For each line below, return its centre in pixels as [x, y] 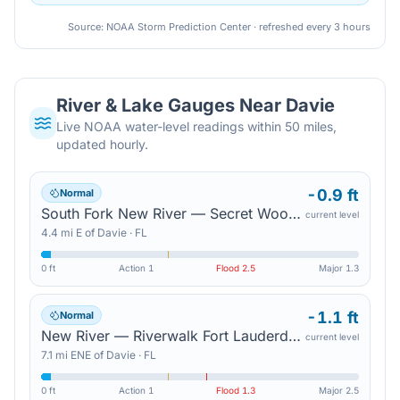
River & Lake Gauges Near [171, 105]
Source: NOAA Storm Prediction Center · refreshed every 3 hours [219, 27]
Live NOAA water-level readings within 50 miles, [197, 126]
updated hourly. [103, 144]
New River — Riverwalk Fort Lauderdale [295, 336]
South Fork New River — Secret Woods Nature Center [295, 213]
